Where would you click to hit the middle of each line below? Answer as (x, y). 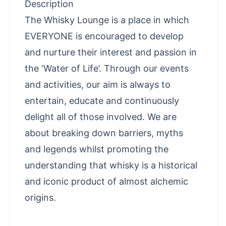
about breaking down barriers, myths (104, 133)
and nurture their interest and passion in (111, 52)
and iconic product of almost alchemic (106, 181)
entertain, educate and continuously (102, 100)
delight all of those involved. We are (101, 117)
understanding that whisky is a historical (111, 165)
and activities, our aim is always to (98, 84)
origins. (40, 197)
